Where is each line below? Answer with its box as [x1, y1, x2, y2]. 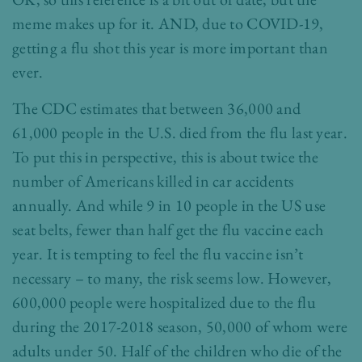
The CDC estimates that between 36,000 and [12, 98, 301, 120]
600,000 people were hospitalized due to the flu [12, 292, 316, 314]
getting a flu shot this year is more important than [12, 37, 328, 59]
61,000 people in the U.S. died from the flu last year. [12, 122, 347, 144]
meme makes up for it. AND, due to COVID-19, [12, 13, 324, 35]
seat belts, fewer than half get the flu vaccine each [12, 219, 324, 241]
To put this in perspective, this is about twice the [12, 146, 318, 168]
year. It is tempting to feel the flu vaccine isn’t [12, 243, 304, 265]
